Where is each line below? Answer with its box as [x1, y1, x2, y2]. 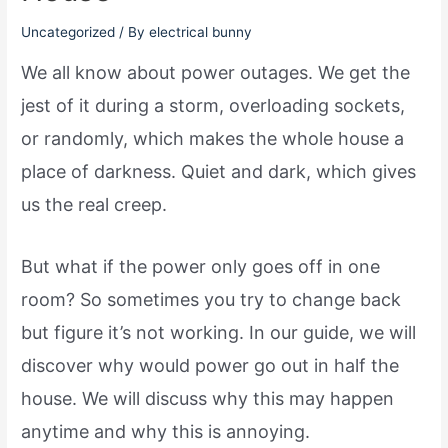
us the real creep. [21, 194, 168, 216]
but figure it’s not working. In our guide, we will [21, 321, 417, 343]
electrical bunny [149, 24, 253, 41]
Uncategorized [21, 24, 116, 41]
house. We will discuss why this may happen [21, 387, 395, 409]
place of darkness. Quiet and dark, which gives [21, 161, 417, 183]
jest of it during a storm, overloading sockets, [21, 95, 406, 117]
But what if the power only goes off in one [21, 255, 381, 277]
